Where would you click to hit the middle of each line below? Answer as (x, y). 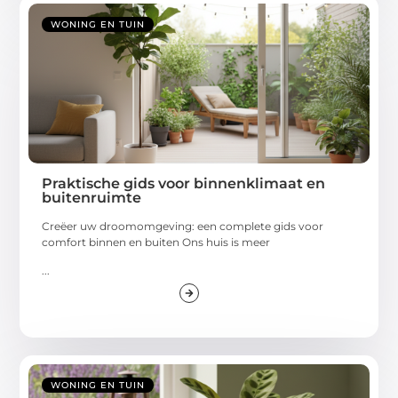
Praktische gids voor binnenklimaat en (184, 183)
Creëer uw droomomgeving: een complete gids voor (183, 226)
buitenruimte (92, 197)
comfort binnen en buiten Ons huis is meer (156, 242)
